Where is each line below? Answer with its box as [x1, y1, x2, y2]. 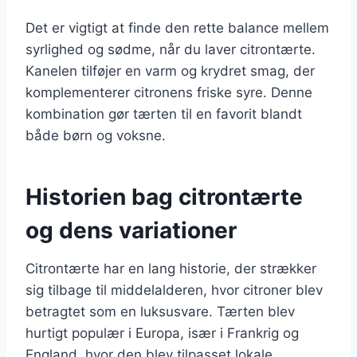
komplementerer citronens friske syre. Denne [25, 84, 312, 100]
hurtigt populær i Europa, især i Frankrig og [25, 324, 299, 341]
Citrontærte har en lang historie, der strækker [25, 260, 316, 277]
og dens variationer [25, 216, 237, 244]
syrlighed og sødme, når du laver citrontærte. [25, 41, 316, 57]
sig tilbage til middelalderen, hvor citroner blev [25, 281, 323, 298]
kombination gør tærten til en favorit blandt [25, 105, 302, 122]
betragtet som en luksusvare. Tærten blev [25, 303, 295, 320]
